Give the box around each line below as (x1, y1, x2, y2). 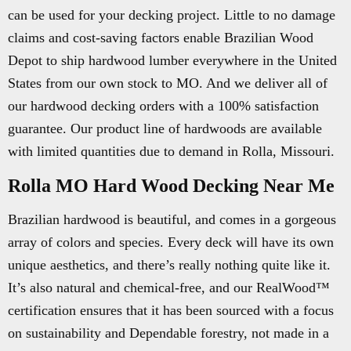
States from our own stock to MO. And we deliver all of (8, 75, 327, 91)
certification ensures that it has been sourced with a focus (8, 302, 334, 318)
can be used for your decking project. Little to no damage (8, 7, 335, 23)
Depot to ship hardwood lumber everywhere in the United (8, 52, 337, 68)
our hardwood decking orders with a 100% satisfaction (8, 98, 319, 114)
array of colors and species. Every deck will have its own (8, 234, 334, 250)
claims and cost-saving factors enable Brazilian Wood (8, 30, 313, 45)
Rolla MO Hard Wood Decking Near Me (8, 175, 335, 196)
